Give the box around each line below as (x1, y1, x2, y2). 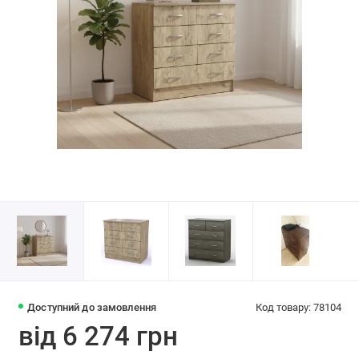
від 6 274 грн (18, 321, 178, 353)
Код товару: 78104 (255, 301, 341, 314)
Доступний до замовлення (27, 301, 157, 314)
